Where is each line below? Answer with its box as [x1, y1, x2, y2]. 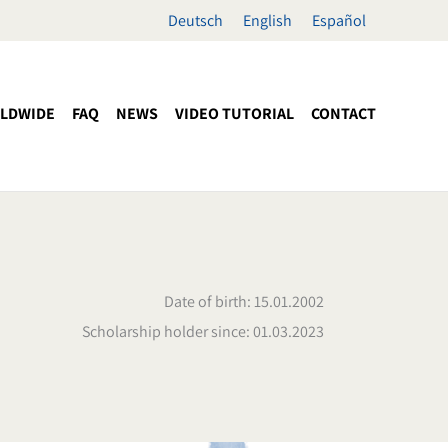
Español [312, 10, 366, 31]
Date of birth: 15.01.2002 [164, 291, 324, 313]
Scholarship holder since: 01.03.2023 [82, 321, 324, 343]
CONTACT [311, 103, 376, 125]
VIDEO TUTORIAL [175, 103, 294, 125]
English [243, 10, 292, 31]
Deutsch [168, 10, 223, 31]
